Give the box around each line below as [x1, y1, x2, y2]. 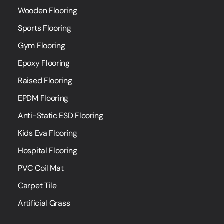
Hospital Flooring [18, 145, 77, 156]
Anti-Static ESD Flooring [18, 110, 103, 121]
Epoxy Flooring [18, 58, 70, 69]
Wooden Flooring [18, 5, 77, 16]
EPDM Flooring [18, 93, 69, 104]
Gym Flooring [18, 40, 65, 51]
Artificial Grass [18, 198, 70, 209]
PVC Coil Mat [18, 163, 64, 174]
